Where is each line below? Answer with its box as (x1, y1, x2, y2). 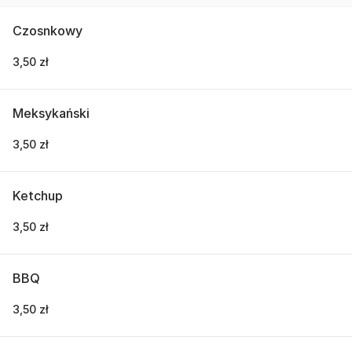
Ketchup (13, 188, 63, 203)
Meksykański (13, 105, 90, 121)
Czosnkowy (13, 23, 82, 38)
